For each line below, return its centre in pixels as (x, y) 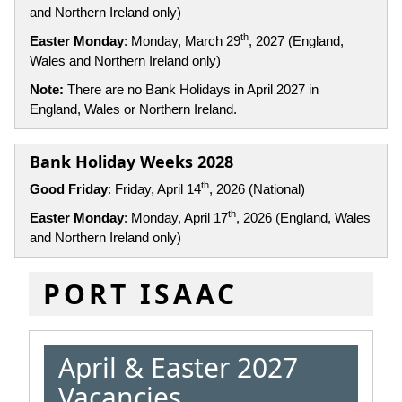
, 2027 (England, (296, 40)
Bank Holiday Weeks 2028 (131, 161)
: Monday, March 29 (182, 40)
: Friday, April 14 (154, 188)
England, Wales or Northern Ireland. (133, 109)
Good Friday (69, 188)
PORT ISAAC (140, 294)
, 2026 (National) (257, 188)
